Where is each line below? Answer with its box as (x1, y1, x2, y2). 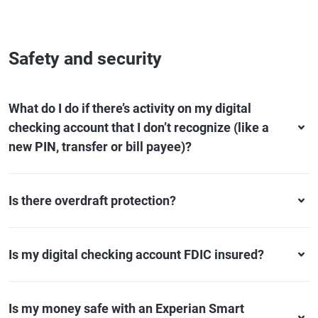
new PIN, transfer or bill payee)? (9, 139, 192, 154)
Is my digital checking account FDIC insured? (9, 247, 264, 262)
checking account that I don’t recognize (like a (9, 120, 269, 135)
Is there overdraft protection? (9, 193, 176, 208)
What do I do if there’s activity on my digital (9, 101, 251, 116)
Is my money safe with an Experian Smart (9, 301, 244, 316)
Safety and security (9, 48, 162, 69)
